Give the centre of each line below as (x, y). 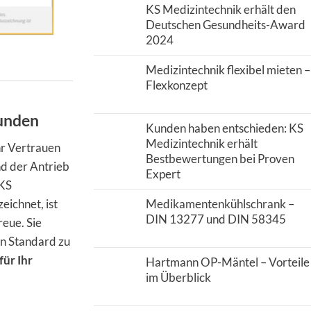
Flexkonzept (176, 85)
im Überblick (178, 277)
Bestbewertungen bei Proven (220, 159)
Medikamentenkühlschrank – (220, 204)
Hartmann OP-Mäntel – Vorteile (227, 262)
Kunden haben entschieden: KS (224, 128)
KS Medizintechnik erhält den (220, 9)
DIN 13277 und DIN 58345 (216, 219)
